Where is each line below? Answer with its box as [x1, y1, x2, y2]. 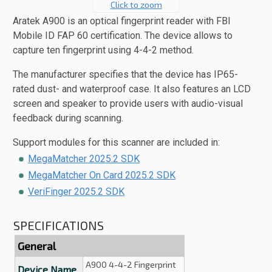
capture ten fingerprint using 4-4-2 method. [13, 44, 194, 56]
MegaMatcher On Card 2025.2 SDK [28, 169, 175, 181]
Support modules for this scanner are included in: [13, 137, 220, 148]
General [18, 239, 56, 253]
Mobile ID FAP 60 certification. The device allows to [13, 30, 233, 41]
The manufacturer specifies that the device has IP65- [13, 69, 238, 80]
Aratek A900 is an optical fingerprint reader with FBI [13, 15, 231, 27]
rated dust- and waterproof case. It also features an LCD [13, 83, 251, 95]
